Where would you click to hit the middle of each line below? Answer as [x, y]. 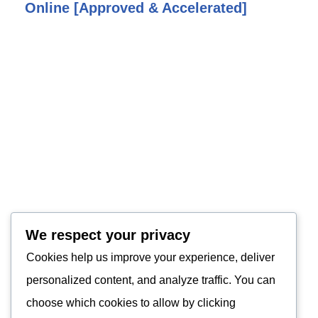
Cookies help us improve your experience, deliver [150, 257]
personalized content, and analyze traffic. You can [151, 280]
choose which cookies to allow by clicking [131, 302]
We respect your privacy [108, 235]
